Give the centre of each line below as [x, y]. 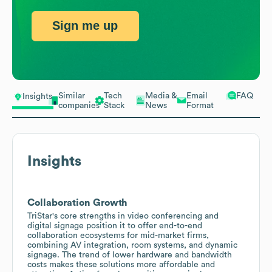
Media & [161, 96]
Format [200, 105]
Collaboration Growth [77, 202]
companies [79, 105]
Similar [72, 96]
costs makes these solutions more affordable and [121, 264]
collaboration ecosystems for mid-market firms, [118, 235]
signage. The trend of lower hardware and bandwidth [130, 255]
